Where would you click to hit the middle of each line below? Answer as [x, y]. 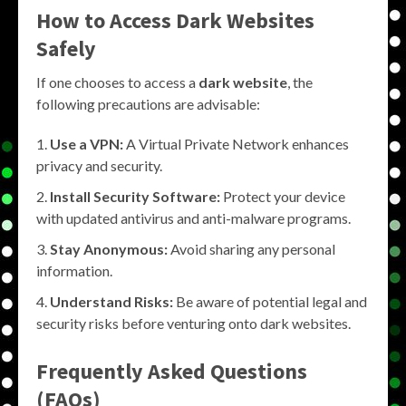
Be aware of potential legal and [270, 302]
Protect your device [283, 197]
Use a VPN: [87, 144]
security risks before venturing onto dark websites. [193, 324]
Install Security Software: [135, 197]
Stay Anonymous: [109, 249]
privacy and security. [99, 166]
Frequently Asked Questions [172, 372]
